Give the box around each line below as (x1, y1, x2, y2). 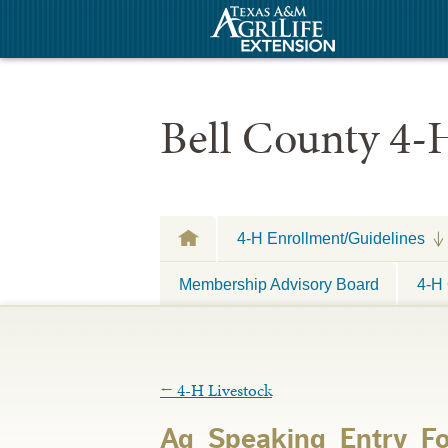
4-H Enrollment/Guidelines (237, 229, 425, 247)
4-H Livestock (173, 378, 272, 403)
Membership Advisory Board (179, 274, 379, 293)
